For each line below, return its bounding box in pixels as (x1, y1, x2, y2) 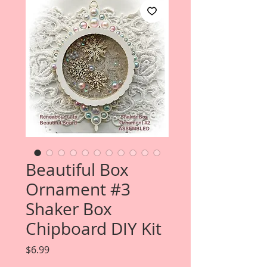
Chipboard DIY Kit (26, 218, 162, 240)
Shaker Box (26, 198, 112, 220)
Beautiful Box (26, 159, 129, 181)
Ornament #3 (26, 178, 131, 200)
